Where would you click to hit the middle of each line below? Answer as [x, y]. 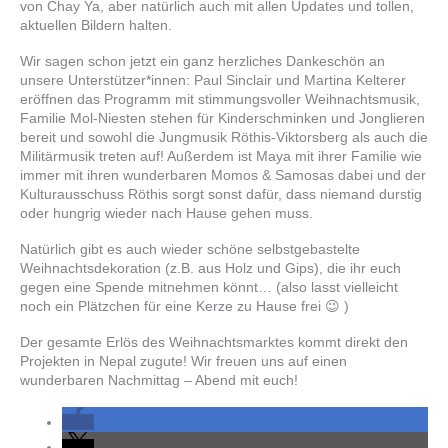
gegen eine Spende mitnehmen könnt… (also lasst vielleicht [209, 286]
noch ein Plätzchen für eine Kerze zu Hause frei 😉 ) [184, 305]
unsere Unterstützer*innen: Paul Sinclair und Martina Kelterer [213, 80]
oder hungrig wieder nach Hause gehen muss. [166, 213]
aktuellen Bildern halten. [96, 25]
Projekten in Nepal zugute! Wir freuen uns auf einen [183, 360]
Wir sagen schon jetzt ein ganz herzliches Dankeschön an [202, 61]
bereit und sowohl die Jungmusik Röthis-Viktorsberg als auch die [224, 137]
